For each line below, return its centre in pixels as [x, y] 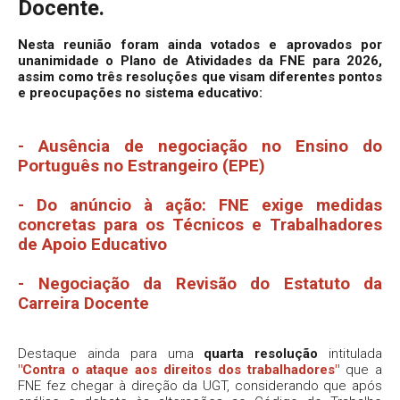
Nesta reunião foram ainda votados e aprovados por [200, 44]
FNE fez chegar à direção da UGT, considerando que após [200, 385]
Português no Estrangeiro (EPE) [142, 166]
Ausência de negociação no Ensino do [210, 146]
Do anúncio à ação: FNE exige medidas [209, 205]
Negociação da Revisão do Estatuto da [210, 283]
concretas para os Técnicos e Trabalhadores [200, 225]
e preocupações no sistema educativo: [140, 92]
